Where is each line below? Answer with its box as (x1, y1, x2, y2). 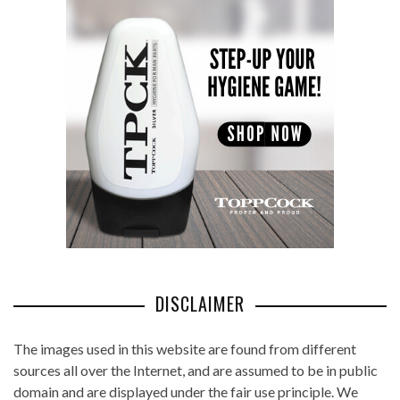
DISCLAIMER (155, 289, 245, 317)
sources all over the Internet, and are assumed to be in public (13, 361, 378, 379)
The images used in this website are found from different (13, 339, 356, 357)
